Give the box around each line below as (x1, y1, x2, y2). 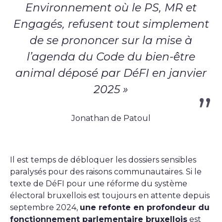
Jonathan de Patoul (71, 113, 151, 123)
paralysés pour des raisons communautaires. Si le (10, 167, 202, 176)
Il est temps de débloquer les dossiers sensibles (10, 155, 196, 165)
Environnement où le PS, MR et (25, 1, 197, 14)
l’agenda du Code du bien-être (27, 50, 195, 63)
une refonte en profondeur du (80, 203, 210, 212)
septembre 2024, (10, 203, 80, 212)
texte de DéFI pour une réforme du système (10, 179, 187, 188)
